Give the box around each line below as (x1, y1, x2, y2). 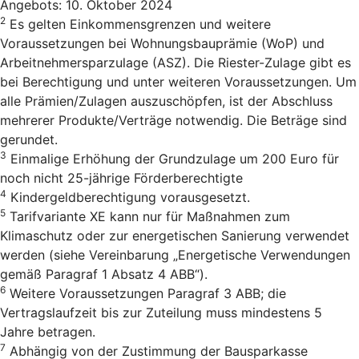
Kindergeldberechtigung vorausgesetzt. (6, 189, 250, 206)
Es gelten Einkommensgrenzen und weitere (6, 16, 271, 33)
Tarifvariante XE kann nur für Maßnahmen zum (6, 208, 290, 225)
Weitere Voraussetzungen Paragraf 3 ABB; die (6, 285, 286, 302)
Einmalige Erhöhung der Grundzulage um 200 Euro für (6, 151, 339, 167)
